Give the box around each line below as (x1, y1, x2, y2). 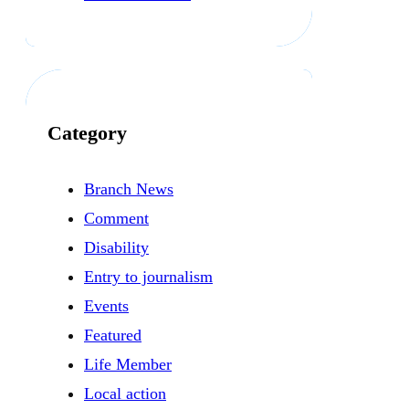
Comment (84, 209, 149, 228)
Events (84, 297, 129, 316)
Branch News (84, 180, 173, 199)
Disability (84, 238, 149, 257)
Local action (84, 384, 166, 404)
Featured (84, 326, 142, 345)
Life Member (84, 355, 172, 374)
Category (47, 121, 127, 144)
